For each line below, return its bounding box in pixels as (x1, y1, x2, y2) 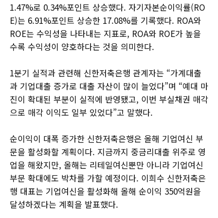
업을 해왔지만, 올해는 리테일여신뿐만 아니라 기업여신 (10, 158, 203, 171)
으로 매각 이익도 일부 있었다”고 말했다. (10, 106, 153, 118)
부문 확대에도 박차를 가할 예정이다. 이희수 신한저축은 (10, 171, 206, 184)
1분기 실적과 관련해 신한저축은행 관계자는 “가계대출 (10, 66, 201, 79)
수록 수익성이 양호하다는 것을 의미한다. (10, 40, 154, 53)
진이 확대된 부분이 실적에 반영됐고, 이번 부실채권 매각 (10, 92, 208, 105)
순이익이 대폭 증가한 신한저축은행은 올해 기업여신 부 (10, 132, 203, 145)
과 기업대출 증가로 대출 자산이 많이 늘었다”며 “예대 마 (10, 79, 208, 92)
